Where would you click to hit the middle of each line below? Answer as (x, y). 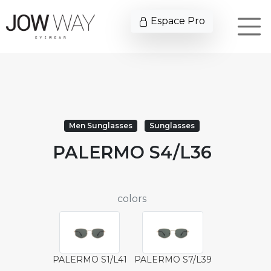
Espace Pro (177, 21)
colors (132, 199)
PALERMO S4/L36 (132, 152)
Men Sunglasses (101, 126)
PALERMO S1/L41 (90, 260)
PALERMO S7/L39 (173, 260)
